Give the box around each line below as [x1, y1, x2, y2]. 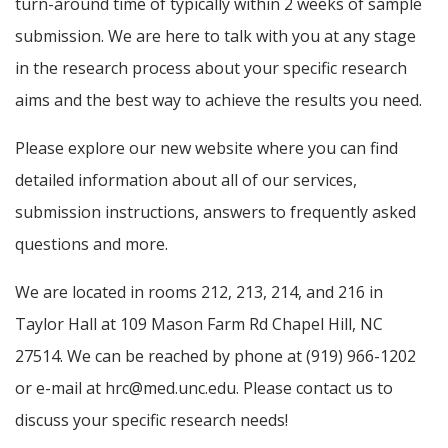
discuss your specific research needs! [15, 408, 288, 431]
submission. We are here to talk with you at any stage [15, 25, 416, 48]
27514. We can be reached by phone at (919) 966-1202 [15, 344, 416, 367]
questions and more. [15, 233, 168, 256]
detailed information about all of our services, [15, 169, 357, 192]
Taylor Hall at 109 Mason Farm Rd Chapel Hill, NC [15, 312, 383, 335]
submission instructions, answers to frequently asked [15, 201, 416, 224]
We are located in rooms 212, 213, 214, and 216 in [15, 280, 383, 303]
